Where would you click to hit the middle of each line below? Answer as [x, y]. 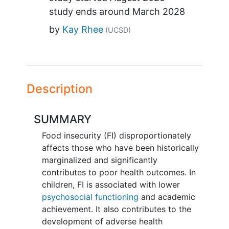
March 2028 [158, 11]
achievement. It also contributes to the [116, 209]
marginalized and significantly [99, 160]
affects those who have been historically [120, 147]
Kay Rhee [83, 29]
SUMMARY [62, 119]
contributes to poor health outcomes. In [119, 172]
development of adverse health [102, 221]
